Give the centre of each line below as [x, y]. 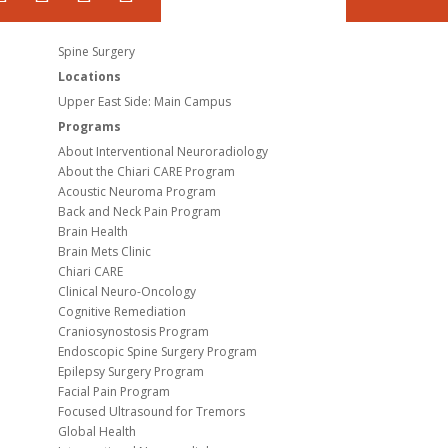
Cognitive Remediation [121, 312]
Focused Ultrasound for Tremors [151, 412]
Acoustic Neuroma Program [136, 192]
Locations [89, 77]
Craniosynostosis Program [133, 332]
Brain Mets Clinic [104, 252]
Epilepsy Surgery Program [130, 372]
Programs [89, 127]
